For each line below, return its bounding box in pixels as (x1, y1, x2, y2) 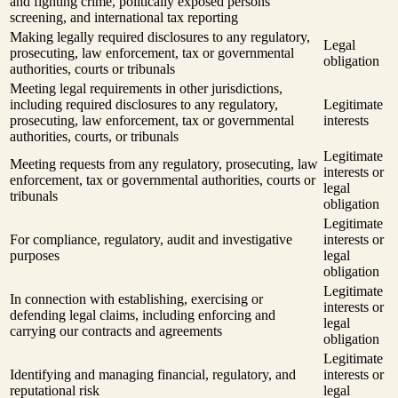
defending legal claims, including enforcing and (10, 307, 275, 323)
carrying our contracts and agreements (10, 323, 222, 339)
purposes (10, 248, 60, 264)
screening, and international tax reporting (10, 10, 238, 26)
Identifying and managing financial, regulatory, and (10, 367, 296, 383)
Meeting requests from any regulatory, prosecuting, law (10, 156, 318, 172)
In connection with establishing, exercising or (10, 291, 263, 307)
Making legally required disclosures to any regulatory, (10, 29, 310, 45)
